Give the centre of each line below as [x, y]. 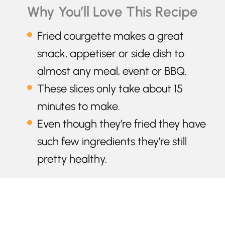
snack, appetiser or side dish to [111, 53]
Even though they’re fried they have [122, 124]
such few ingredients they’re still [112, 141]
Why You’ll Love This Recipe [113, 11]
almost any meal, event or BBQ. [112, 71]
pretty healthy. [72, 159]
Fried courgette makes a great [110, 36]
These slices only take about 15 [110, 88]
